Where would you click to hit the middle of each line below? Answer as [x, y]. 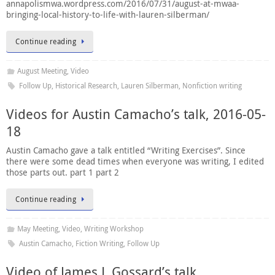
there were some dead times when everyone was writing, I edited [135, 161]
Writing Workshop [114, 228]
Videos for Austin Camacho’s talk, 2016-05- [136, 114]
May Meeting [37, 228]
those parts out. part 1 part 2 [65, 172]
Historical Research [86, 86]
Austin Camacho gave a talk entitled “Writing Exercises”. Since [126, 150]
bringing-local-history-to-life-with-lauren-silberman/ [108, 15]
